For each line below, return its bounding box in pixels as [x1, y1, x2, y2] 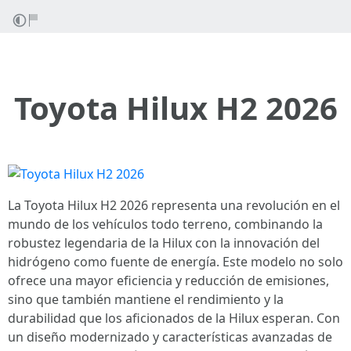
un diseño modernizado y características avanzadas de [8, 327, 332, 346]
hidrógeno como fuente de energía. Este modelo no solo [8, 252, 343, 270]
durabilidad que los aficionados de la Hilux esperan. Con [8, 309, 340, 327]
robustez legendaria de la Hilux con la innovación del [8, 233, 320, 251]
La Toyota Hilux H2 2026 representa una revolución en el [8, 196, 340, 214]
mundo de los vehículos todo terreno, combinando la [8, 215, 323, 233]
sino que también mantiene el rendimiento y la [8, 290, 284, 308]
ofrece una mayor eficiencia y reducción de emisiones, [8, 271, 329, 289]
